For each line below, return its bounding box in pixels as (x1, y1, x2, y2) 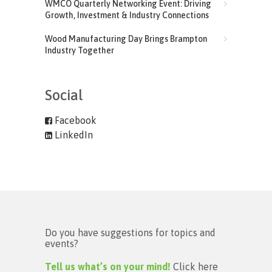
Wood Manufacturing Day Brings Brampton (45, 33, 207, 44)
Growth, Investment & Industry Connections (45, 10, 209, 20)
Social (45, 86, 83, 103)
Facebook (52, 114, 97, 126)
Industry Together (45, 45, 114, 55)
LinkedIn (52, 129, 93, 140)
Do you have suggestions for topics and (45, 226, 216, 238)
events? (45, 237, 78, 249)
